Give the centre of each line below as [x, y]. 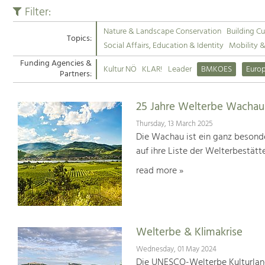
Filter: [36, 12]
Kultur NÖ [120, 69]
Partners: [75, 75]
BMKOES [217, 69]
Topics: [79, 38]
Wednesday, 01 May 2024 [176, 249]
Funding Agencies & [56, 64]
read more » [159, 171]
